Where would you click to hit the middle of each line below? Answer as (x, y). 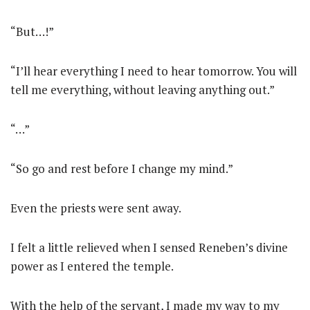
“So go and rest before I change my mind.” (122, 169)
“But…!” (32, 32)
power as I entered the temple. (92, 266)
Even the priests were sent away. (96, 208)
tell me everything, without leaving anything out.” (143, 90)
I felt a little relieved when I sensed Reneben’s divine (149, 248)
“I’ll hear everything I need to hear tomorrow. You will (154, 71)
